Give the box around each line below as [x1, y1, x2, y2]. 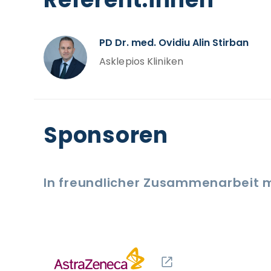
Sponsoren [44, 120, 168, 151]
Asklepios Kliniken [99, 54, 184, 68]
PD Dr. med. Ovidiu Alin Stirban [99, 36, 249, 50]
